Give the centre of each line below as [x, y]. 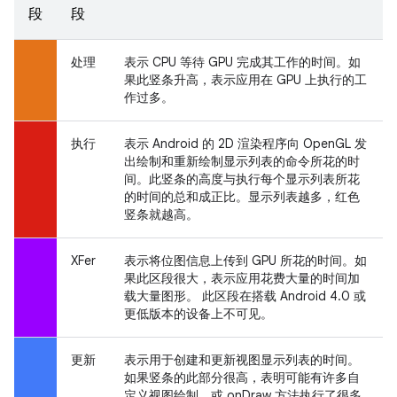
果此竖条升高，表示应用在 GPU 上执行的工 [245, 79]
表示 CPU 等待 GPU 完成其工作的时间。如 [242, 62]
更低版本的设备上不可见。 [198, 313]
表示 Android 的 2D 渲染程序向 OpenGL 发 [245, 143]
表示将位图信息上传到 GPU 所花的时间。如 [245, 260]
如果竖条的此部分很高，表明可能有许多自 [242, 377]
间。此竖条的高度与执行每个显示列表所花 [242, 179]
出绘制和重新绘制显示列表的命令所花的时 [242, 161]
